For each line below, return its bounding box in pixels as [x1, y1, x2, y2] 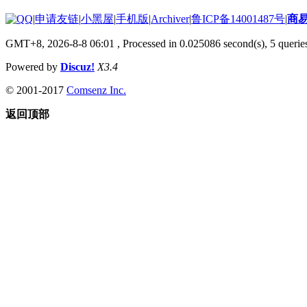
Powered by [5, 60, 60, 73]
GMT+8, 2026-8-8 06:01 [5, 37, 114, 49]
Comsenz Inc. [66, 84, 126, 96]
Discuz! [60, 60, 95, 73]
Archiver [151, 12, 189, 25]
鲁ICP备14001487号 [191, 12, 285, 25]
